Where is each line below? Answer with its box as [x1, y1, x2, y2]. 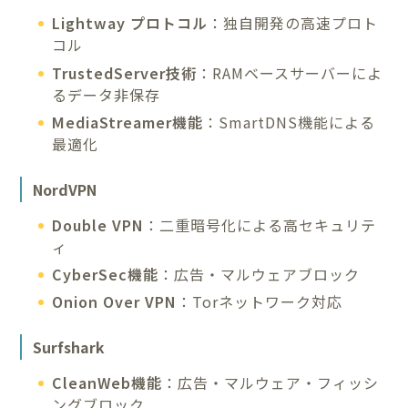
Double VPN [52, 213, 145, 236]
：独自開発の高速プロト [208, 12, 379, 35]
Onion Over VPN [52, 291, 178, 313]
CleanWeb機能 [52, 372, 163, 394]
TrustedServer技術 [52, 61, 198, 84]
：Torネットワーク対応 [177, 291, 343, 313]
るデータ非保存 [52, 83, 161, 106]
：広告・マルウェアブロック [158, 263, 361, 286]
